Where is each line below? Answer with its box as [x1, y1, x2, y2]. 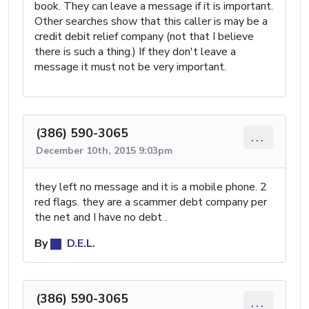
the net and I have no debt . [34, 209, 167, 225]
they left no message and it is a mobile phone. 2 [34, 179, 267, 195]
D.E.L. [64, 235, 95, 251]
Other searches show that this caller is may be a [34, 13, 268, 29]
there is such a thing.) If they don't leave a [34, 43, 236, 59]
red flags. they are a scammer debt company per [34, 194, 267, 210]
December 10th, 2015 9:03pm [36, 143, 172, 157]
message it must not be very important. [34, 59, 226, 74]
